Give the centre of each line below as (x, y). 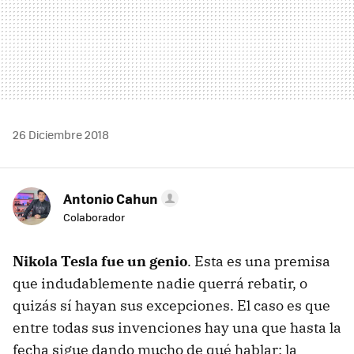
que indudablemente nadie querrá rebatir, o (160, 283)
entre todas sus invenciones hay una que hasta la (177, 327)
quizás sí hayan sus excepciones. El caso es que (171, 305)
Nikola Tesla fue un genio (100, 261)
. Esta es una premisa (259, 261)
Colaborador (94, 217)
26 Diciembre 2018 (61, 134)
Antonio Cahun (111, 198)
